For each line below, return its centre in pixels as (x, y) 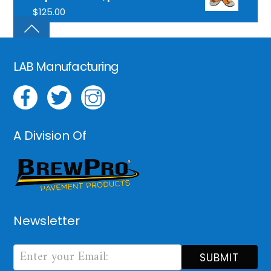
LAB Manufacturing (66, 67)
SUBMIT (219, 258)
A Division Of (50, 135)
